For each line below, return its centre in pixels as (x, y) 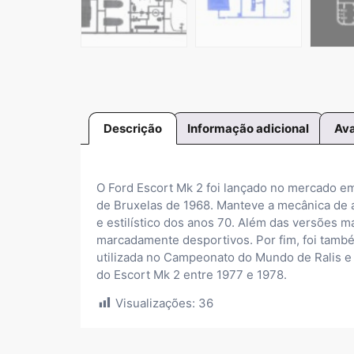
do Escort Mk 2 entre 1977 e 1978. (192, 274)
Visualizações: (155, 303)
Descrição (133, 128)
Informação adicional (248, 128)
